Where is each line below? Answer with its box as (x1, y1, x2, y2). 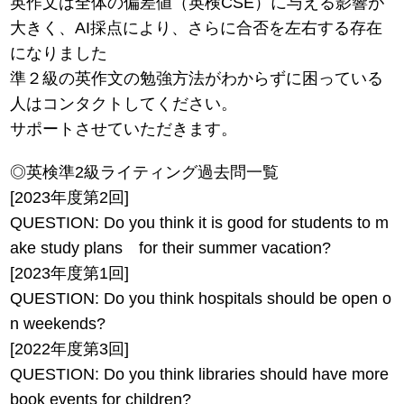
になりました (10, 44, 108, 63)
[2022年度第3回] (10, 340, 130, 359)
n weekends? (10, 315, 106, 334)
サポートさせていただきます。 (10, 120, 238, 139)
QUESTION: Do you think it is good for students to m (10, 214, 390, 233)
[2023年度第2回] (10, 188, 130, 207)
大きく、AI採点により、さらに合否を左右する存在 (10, 19, 383, 38)
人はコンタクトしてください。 (10, 95, 238, 114)
